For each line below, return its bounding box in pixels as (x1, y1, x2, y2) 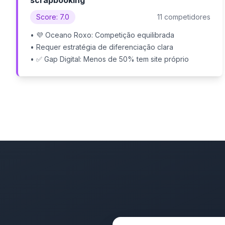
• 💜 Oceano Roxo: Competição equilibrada (30, 31, 174, 39)
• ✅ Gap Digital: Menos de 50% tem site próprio (30, 55, 189, 63)
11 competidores (157, 13, 210, 21)
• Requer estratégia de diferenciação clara (30, 43, 173, 51)
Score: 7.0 (36, 13, 69, 21)
